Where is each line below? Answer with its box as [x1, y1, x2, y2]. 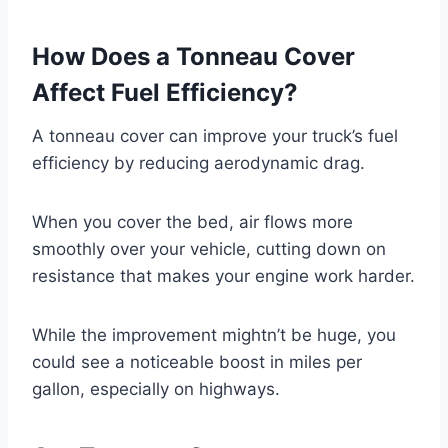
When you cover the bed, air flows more [32, 211, 353, 232]
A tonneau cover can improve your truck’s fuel [32, 125, 398, 146]
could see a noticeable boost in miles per [32, 351, 362, 372]
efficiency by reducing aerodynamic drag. [32, 152, 365, 173]
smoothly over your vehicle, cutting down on [32, 238, 386, 259]
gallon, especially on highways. [32, 378, 280, 399]
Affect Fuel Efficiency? [32, 77, 298, 107]
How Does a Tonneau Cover [32, 41, 355, 71]
